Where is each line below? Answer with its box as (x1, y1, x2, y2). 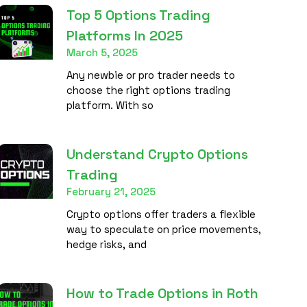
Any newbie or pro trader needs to (66, 68, 235, 82)
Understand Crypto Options (66, 145, 248, 163)
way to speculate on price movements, (66, 222, 261, 236)
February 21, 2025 (66, 184, 156, 198)
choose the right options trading (66, 83, 230, 97)
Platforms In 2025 (66, 26, 183, 45)
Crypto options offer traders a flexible (66, 207, 256, 221)
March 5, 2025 (66, 45, 138, 59)
